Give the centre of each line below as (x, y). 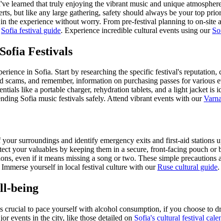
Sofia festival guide (31, 30)
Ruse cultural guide (187, 167)
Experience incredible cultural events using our (137, 30)
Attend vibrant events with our (155, 99)
